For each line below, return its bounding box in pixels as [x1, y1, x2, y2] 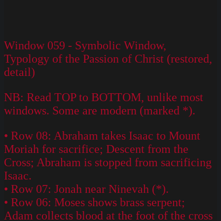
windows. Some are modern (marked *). [4, 104, 195, 117]
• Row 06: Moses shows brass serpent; [4, 195, 185, 209]
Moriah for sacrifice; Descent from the [4, 142, 188, 155]
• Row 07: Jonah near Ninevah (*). [4, 182, 169, 195]
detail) [4, 65, 35, 78]
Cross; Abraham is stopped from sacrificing [4, 155, 212, 169]
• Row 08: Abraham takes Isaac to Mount [4, 129, 200, 142]
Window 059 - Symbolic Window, [4, 38, 166, 52]
